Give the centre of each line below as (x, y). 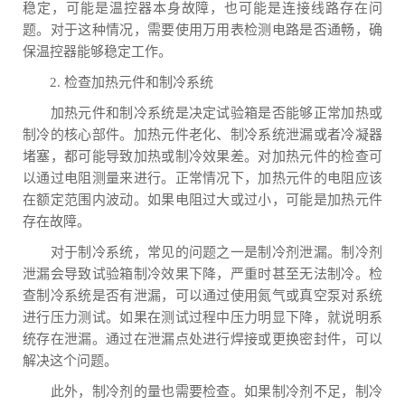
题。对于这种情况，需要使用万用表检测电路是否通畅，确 (202, 30)
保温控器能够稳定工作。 (97, 52)
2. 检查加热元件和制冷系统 (118, 82)
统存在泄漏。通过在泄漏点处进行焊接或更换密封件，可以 (202, 339)
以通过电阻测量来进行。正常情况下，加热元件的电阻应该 (202, 178)
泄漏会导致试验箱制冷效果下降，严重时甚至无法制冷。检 (202, 274)
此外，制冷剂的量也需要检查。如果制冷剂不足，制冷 (202, 391)
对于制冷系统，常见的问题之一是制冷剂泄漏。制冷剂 (202, 252)
